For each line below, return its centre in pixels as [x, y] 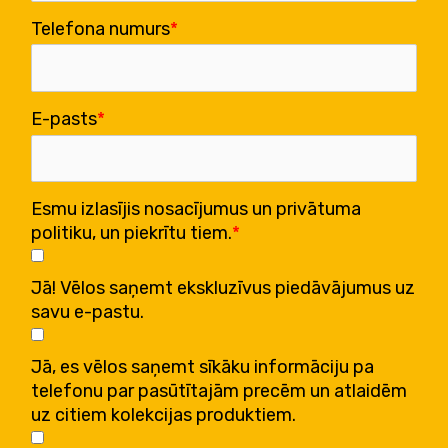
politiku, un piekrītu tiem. [132, 232]
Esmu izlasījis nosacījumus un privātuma [196, 208]
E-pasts [64, 118]
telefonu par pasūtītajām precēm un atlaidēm [219, 391]
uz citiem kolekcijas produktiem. [164, 415]
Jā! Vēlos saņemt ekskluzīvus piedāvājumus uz [223, 288]
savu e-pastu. [88, 312]
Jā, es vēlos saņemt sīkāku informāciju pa [203, 367]
